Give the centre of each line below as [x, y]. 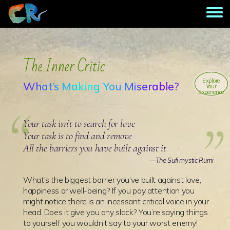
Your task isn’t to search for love [79, 124]
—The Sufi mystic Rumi [181, 160]
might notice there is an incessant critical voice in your [116, 201]
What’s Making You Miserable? [101, 86]
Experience [211, 92]
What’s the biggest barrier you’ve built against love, [112, 180]
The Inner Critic [64, 66]
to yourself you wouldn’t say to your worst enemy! [110, 223]
